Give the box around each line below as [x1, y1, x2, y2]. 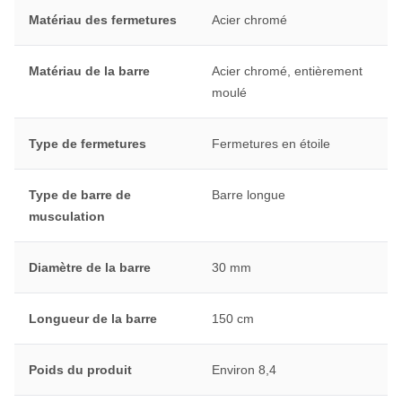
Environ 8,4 [211, 363, 276, 378]
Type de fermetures [29, 136, 146, 152]
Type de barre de [29, 188, 131, 203]
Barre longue [211, 188, 285, 203]
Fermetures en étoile [211, 136, 330, 152]
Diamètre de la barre [29, 260, 151, 275]
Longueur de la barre [29, 311, 157, 327]
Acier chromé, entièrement [211, 64, 363, 79]
